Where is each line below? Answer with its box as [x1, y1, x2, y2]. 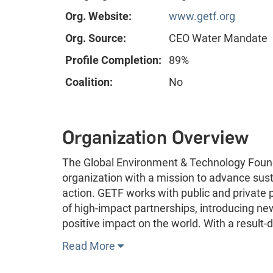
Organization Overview [62, 126, 249, 149]
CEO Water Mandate [169, 32, 268, 45]
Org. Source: [65, 32, 126, 45]
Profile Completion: [65, 54, 161, 67]
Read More [62, 239, 118, 253]
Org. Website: [65, 10, 132, 23]
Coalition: [65, 76, 113, 89]
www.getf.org [169, 10, 235, 23]
